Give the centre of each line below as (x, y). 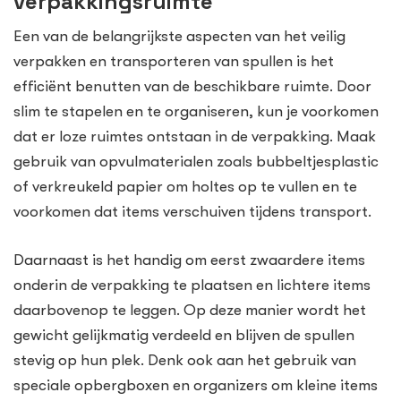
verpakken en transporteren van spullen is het (174, 62)
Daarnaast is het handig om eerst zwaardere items (189, 260)
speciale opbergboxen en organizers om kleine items (196, 385)
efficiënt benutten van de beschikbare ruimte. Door (192, 87)
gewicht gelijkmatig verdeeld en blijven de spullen (184, 335)
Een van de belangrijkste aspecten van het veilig (179, 37)
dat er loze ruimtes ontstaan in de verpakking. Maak (195, 137)
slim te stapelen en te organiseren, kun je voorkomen (196, 112)
